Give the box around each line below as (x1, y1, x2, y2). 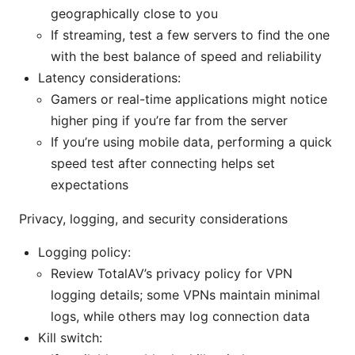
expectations (51, 177, 128, 193)
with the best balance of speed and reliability (51, 48, 322, 65)
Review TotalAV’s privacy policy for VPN (51, 265, 292, 282)
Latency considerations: (38, 70, 181, 86)
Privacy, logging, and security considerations (19, 211, 288, 227)
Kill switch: (38, 330, 102, 346)
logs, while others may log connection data (51, 308, 310, 325)
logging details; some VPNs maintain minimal (51, 287, 320, 303)
